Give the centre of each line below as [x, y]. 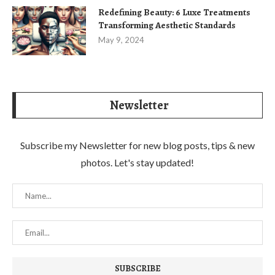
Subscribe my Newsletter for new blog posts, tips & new [137, 145]
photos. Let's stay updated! [137, 162]
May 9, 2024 [121, 40]
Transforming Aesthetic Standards [167, 25]
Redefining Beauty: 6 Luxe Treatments [174, 12]
